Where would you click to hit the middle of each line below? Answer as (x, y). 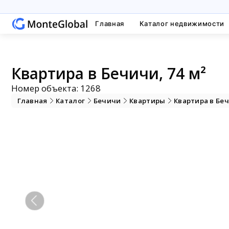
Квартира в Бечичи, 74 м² (109, 74)
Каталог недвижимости (182, 24)
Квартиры (147, 100)
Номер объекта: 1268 (56, 88)
